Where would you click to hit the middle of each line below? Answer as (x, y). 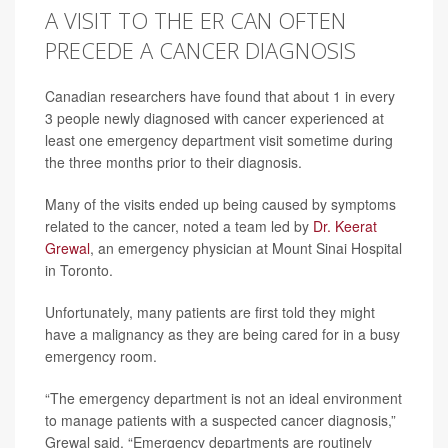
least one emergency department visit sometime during (219, 140)
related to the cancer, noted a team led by (179, 226)
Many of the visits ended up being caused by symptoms (220, 204)
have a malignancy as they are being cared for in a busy (222, 334)
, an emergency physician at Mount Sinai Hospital (246, 248)
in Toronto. (79, 270)
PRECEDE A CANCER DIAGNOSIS (200, 50)
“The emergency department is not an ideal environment (223, 398)
